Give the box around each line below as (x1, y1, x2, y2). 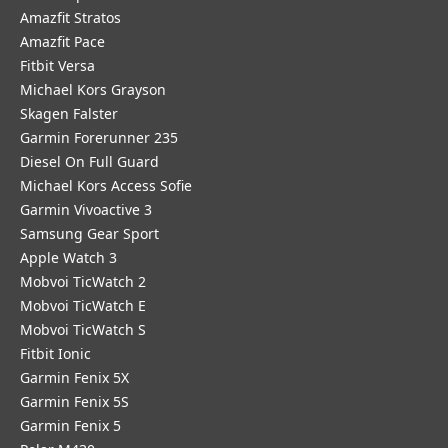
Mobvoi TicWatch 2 (20, 272, 146, 291)
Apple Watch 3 (20, 248, 117, 267)
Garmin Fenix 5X (20, 368, 129, 387)
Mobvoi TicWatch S (20, 320, 146, 339)
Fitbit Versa (20, 56, 95, 75)
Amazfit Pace (20, 32, 105, 51)
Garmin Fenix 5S (20, 392, 129, 411)
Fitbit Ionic (20, 344, 91, 363)
